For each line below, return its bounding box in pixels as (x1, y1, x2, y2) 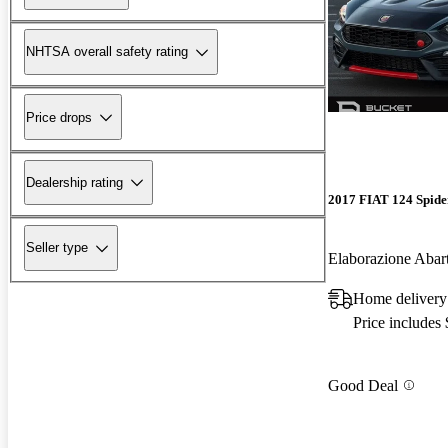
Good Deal (328, 376, 398, 394)
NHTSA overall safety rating (26, 44, 188, 60)
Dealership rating (26, 174, 123, 190)
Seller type (26, 240, 88, 256)
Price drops (26, 109, 92, 125)
